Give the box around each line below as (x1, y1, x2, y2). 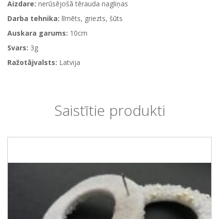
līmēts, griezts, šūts (60, 14, 123, 23)
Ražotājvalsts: (7, 58, 57, 67)
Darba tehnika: (7, 14, 60, 23)
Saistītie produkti (54, 100, 165, 120)
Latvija (57, 58, 80, 67)
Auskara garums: (7, 28, 68, 38)
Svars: (7, 43, 28, 52)
